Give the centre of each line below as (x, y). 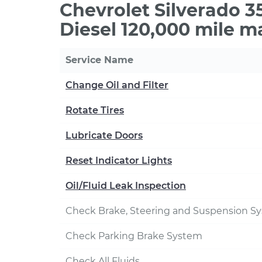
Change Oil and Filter (117, 85)
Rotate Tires (95, 110)
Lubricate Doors (104, 135)
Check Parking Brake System (134, 236)
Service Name (99, 60)
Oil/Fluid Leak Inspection (126, 186)
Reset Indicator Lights (119, 161)
